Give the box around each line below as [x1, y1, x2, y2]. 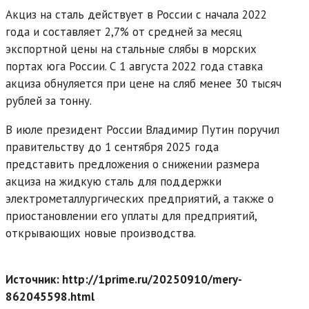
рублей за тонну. [6, 92, 92, 108]
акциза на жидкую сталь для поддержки [6, 173, 221, 189]
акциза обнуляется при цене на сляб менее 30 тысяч [6, 75, 281, 91]
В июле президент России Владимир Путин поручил [6, 121, 279, 137]
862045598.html [6, 288, 94, 304]
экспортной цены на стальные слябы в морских [6, 41, 257, 57]
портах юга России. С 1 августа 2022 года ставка [6, 58, 263, 74]
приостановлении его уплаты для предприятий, [6, 208, 257, 223]
